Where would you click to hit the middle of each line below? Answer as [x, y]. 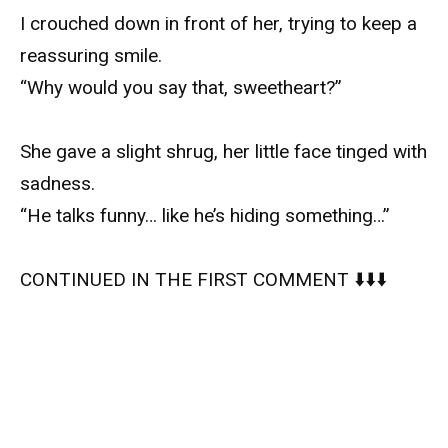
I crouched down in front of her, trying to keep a [218, 23]
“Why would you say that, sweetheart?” [181, 87]
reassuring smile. [91, 55]
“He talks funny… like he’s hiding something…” [205, 215]
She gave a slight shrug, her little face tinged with [223, 151]
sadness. [57, 183]
